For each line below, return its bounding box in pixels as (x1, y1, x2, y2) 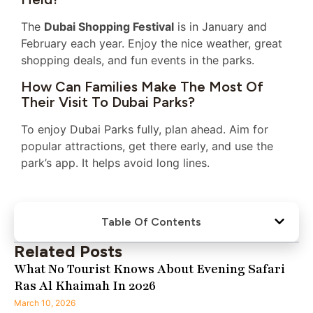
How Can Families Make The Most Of (21, 78, 263, 95)
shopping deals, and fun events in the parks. (21, 53, 254, 68)
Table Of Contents (101, 214, 201, 228)
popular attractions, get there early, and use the (21, 138, 273, 153)
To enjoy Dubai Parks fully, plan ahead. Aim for (21, 122, 268, 136)
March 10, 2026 (14, 297, 75, 308)
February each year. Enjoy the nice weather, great (21, 36, 282, 51)
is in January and (174, 20, 267, 34)
